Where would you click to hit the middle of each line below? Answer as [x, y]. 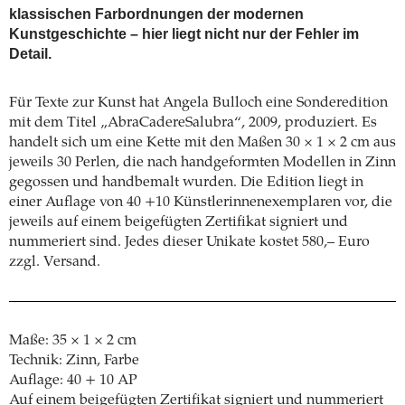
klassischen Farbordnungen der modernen [156, 14]
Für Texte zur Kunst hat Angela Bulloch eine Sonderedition [198, 103]
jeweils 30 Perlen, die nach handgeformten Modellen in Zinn [202, 163]
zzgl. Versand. [55, 262]
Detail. [30, 54]
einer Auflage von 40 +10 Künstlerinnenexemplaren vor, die [201, 202]
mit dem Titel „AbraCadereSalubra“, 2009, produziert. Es [193, 123]
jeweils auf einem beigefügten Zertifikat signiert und [179, 222]
